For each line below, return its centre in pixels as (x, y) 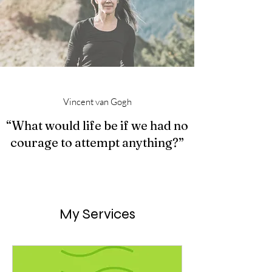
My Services (97, 214)
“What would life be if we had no (97, 125)
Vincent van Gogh (97, 102)
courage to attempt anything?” (97, 142)
